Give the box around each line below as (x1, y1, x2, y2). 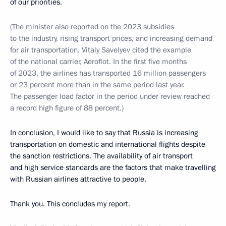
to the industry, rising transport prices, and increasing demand (10, 33, 212, 43)
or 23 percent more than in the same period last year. (10, 80, 185, 90)
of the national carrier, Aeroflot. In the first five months (10, 56, 187, 67)
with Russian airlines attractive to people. (10, 174, 146, 184)
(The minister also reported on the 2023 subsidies (10, 22, 174, 32)
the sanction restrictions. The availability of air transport (10, 151, 193, 161)
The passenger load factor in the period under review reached (10, 91, 210, 101)
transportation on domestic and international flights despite (10, 139, 205, 149)
